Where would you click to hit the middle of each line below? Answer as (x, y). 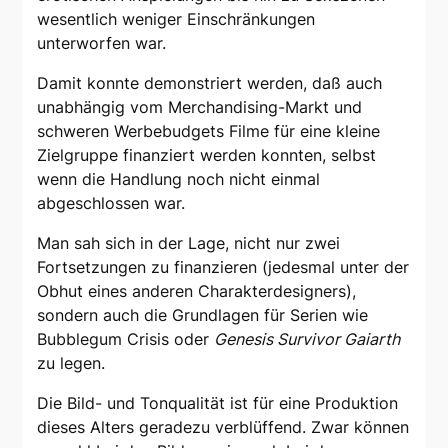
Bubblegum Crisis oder (126, 339)
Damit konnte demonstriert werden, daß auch (210, 83)
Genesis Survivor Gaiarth (307, 339)
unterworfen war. (102, 43)
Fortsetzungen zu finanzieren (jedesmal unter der (223, 267)
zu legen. (71, 363)
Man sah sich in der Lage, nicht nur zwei (189, 243)
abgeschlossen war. (111, 203)
